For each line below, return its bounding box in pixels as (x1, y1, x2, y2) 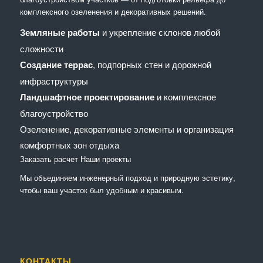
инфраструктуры (19, 74, 88, 87)
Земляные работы (19, 25, 100, 39)
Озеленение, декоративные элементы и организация (19, 122, 234, 135)
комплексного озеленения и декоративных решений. (19, 5, 206, 17)
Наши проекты (80, 153, 131, 164)
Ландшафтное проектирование (19, 90, 154, 103)
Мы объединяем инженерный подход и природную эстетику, (19, 171, 235, 183)
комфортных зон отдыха (19, 138, 119, 151)
